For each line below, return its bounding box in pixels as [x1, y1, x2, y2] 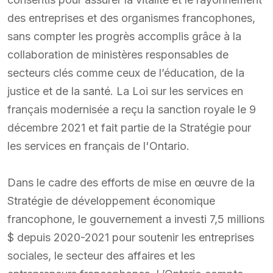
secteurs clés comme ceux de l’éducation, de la [7, 66, 244, 79]
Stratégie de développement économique [7, 194, 215, 207]
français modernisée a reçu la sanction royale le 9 [7, 102, 256, 116]
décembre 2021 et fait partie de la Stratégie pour [7, 121, 251, 134]
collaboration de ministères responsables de [7, 48, 229, 61]
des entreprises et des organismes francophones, [7, 11, 255, 24]
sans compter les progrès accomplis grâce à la [7, 29, 241, 43]
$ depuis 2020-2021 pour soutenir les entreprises [7, 230, 254, 244]
